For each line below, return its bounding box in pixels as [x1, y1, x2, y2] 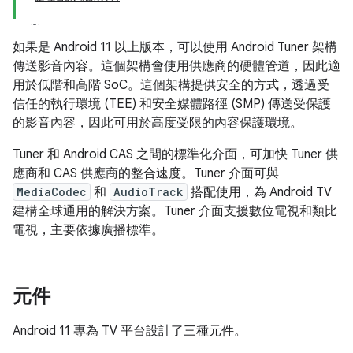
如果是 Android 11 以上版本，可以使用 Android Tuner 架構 [13, 39, 337, 55]
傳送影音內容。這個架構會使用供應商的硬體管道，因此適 [13, 58, 340, 74]
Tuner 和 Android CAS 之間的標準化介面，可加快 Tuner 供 [13, 147, 338, 162]
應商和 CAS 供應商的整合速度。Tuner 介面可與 [13, 165, 279, 181]
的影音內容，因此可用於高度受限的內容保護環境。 [13, 115, 303, 131]
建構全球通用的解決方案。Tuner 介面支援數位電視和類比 [13, 203, 337, 219]
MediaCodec [17, 184, 87, 199]
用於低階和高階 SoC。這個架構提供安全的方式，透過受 [13, 77, 329, 93]
